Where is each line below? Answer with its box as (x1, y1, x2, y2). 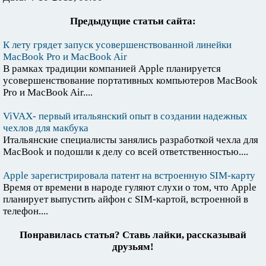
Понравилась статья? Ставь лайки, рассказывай (20, 229, 246, 241)
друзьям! (112, 241, 154, 253)
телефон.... (3, 205, 48, 217)
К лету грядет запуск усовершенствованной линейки (3, 39, 232, 51)
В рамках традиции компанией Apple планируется (3, 63, 221, 75)
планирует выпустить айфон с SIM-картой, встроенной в (3, 194, 248, 205)
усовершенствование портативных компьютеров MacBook (3, 75, 258, 87)
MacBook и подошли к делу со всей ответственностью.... (3, 146, 248, 158)
